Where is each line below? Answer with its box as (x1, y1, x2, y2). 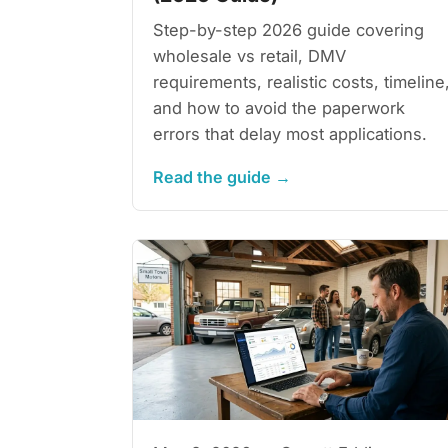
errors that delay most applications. (153, 123, 427, 144)
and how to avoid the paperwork (153, 97, 405, 118)
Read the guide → (153, 166, 291, 187)
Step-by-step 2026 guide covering (153, 19, 424, 40)
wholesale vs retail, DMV (153, 45, 346, 66)
